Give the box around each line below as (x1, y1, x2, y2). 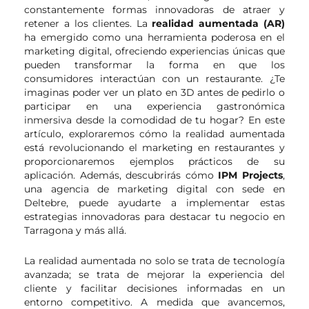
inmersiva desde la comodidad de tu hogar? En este (24, 114, 285, 126)
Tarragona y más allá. (24, 224, 127, 236)
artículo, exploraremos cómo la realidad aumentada (24, 128, 285, 139)
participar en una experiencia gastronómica (24, 100, 285, 112)
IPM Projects (218, 169, 283, 181)
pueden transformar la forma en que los (24, 59, 285, 70)
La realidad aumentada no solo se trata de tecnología (24, 255, 285, 266)
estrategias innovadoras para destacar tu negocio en (24, 210, 285, 222)
